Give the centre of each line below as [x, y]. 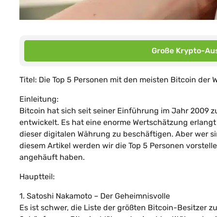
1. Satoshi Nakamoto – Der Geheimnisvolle [95, 196]
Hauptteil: [37, 176]
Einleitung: [39, 99]
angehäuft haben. [52, 157]
